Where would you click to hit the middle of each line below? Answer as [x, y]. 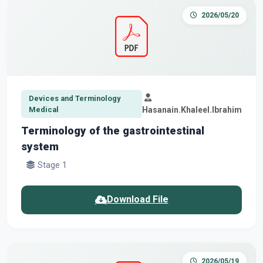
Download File [137, 200]
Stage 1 [51, 165]
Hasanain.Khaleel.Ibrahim [192, 109]
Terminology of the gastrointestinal [113, 130]
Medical [43, 109]
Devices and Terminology [74, 98]
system [40, 146]
